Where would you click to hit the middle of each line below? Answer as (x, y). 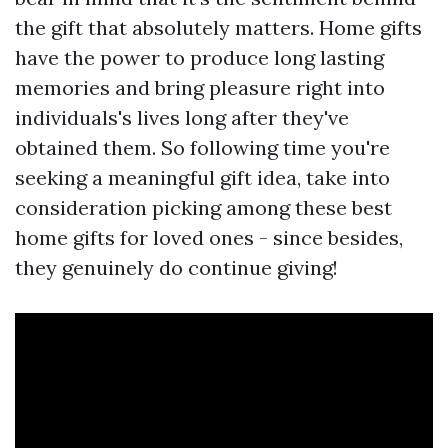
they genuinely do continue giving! (176, 267)
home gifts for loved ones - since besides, (209, 237)
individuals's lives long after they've (182, 117)
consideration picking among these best (203, 207)
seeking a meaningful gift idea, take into (202, 177)
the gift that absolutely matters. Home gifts (218, 27)
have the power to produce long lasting (199, 57)
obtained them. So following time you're (202, 147)
